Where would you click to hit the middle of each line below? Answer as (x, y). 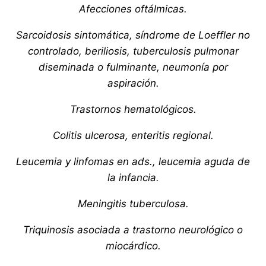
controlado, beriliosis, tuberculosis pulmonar (133, 51)
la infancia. (133, 177)
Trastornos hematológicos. (133, 109)
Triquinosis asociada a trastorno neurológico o (133, 229)
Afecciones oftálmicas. (133, 9)
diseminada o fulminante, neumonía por (133, 67)
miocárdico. (133, 246)
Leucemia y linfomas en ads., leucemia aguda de (133, 161)
